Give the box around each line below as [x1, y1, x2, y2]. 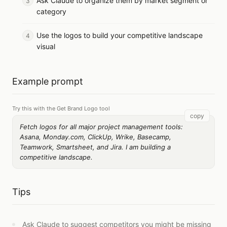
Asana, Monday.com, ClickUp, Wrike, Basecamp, [20, 133, 171, 141]
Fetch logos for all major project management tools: [20, 123, 183, 131]
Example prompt [12, 76, 83, 87]
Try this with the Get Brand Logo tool [12, 105, 110, 112]
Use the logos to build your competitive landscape [36, 31, 203, 40]
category [36, 7, 66, 16]
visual [36, 42, 55, 51]
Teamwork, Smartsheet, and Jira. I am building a [20, 143, 171, 151]
